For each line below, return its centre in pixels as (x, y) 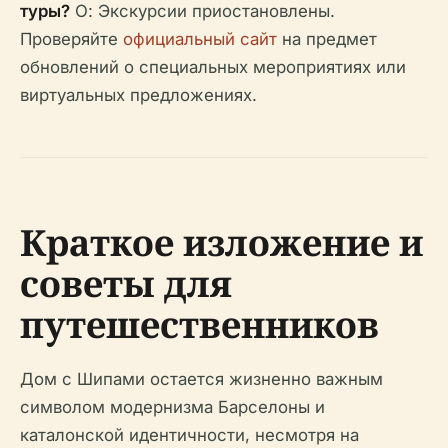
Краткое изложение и (221, 243)
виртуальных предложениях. (138, 95)
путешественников (199, 325)
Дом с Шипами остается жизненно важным (201, 379)
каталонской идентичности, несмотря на (189, 435)
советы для (126, 284)
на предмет (327, 39)
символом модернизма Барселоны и (172, 407)
